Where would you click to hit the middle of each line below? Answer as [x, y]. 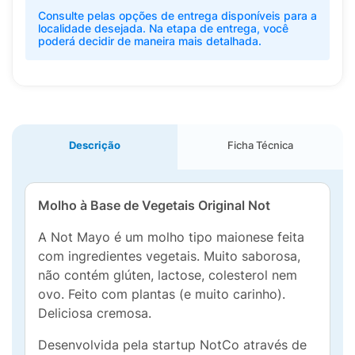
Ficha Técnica [260, 145]
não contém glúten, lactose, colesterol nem [168, 275]
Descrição [95, 145]
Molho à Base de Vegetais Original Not [154, 205]
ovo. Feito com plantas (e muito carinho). [162, 294]
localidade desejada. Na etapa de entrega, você [163, 28]
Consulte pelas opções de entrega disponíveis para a [177, 15]
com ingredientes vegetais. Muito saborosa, [169, 256]
